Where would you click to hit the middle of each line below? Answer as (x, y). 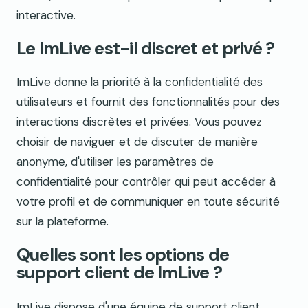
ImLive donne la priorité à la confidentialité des (140, 82)
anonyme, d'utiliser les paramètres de (115, 162)
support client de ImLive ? (120, 273)
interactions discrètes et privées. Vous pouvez (139, 122)
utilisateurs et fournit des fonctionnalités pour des (148, 102)
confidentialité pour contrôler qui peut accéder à (146, 182)
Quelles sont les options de (123, 255)
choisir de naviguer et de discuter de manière (137, 142)
